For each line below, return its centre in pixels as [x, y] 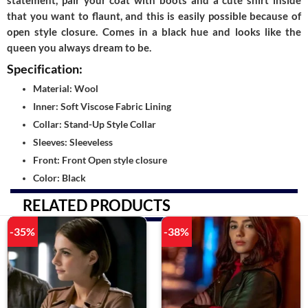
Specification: [45, 68]
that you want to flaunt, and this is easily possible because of [154, 16]
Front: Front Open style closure [100, 160]
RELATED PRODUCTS [96, 205]
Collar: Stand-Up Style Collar [94, 124]
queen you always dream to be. [79, 47]
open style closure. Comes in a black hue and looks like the [154, 32]
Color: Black [59, 178]
